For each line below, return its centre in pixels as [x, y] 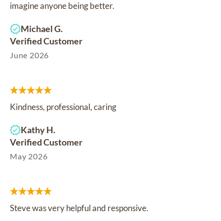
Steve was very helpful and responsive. [79, 208]
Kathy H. [38, 129]
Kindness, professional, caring [63, 107]
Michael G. [42, 28]
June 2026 [30, 55]
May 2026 [29, 156]
